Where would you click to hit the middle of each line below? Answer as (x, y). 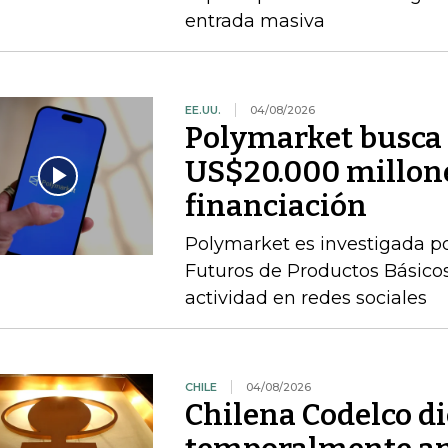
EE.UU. (202, 110)
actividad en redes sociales (305, 298)
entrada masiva (254, 21)
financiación (275, 206)
